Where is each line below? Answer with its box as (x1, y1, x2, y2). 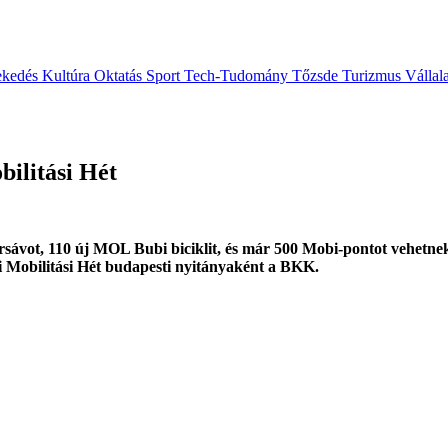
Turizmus (342, 67, 405, 85)
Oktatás (94, 67, 146, 85)
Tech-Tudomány (184, 67, 292, 85)
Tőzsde (292, 67, 342, 85)
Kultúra (42, 67, 94, 85)
